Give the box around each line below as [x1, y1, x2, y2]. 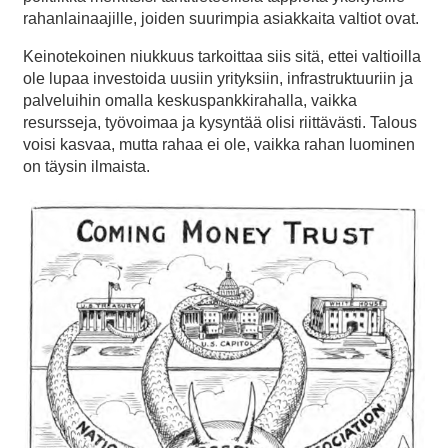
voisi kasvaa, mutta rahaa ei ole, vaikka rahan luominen [23, 135, 415, 153]
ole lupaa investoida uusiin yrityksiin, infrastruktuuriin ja [23, 69, 413, 87]
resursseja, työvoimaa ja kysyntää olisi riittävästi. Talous [23, 113, 417, 131]
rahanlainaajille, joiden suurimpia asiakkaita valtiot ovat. [23, 9, 419, 27]
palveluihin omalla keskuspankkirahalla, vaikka [23, 91, 357, 109]
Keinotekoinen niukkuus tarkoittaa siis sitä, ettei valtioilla [23, 47, 421, 65]
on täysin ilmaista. [23, 157, 150, 175]
